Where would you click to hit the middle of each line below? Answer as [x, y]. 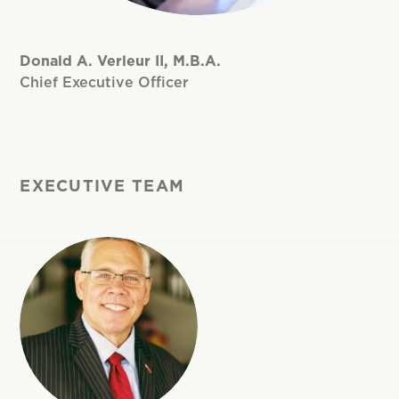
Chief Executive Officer [105, 82]
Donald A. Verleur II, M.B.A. [121, 61]
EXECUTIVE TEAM [102, 187]
